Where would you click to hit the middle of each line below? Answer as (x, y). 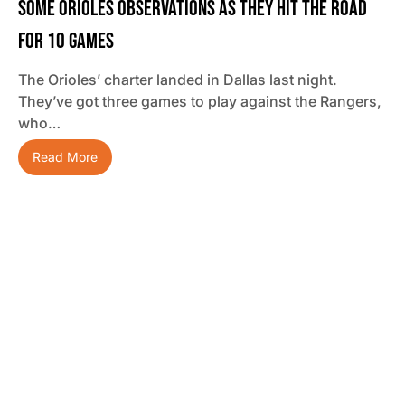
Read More (65, 157)
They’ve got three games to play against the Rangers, (200, 102)
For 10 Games (66, 42)
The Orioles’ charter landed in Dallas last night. (178, 80)
